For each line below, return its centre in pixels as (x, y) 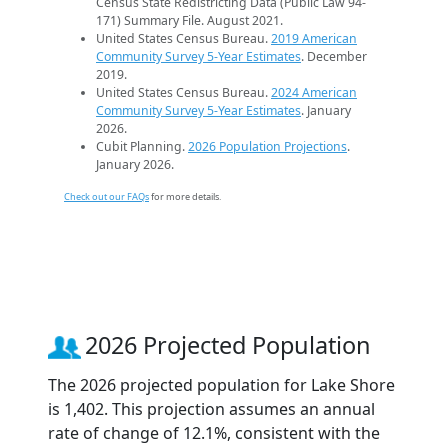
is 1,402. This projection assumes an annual (211, 408)
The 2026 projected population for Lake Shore (221, 384)
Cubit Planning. (142, 146)
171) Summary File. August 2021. (189, 20)
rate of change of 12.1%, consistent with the (214, 432)
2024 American (314, 92)
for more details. (185, 196)
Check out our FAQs (106, 196)
